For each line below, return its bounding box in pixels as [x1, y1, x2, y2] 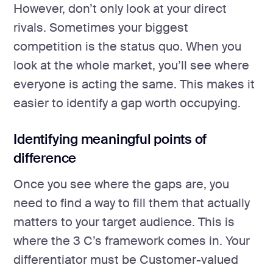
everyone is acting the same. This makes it [13, 77, 255, 93]
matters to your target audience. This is [13, 214, 235, 230]
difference [13, 149, 77, 168]
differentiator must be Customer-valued [13, 252, 239, 268]
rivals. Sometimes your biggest [13, 20, 189, 36]
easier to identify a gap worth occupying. [13, 96, 241, 112]
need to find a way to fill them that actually [13, 195, 250, 211]
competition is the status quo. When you [13, 39, 242, 55]
